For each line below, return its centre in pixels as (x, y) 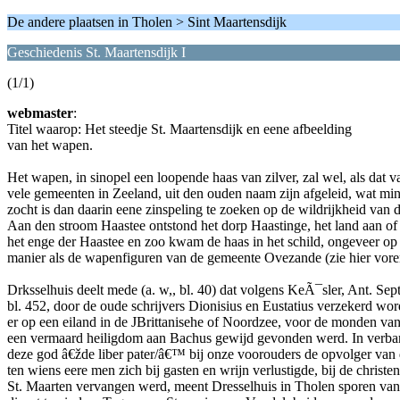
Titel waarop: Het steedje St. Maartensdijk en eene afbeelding (179, 129)
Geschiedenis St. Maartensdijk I (96, 52)
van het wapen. (50, 145)
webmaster (40, 113)
